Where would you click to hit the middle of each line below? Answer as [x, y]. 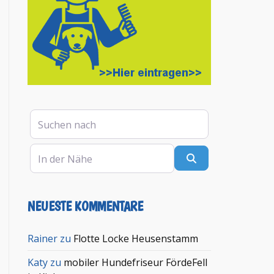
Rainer [43, 238]
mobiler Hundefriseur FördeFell [136, 262]
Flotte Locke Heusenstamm [136, 238]
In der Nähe [57, 150]
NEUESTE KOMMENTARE [86, 206]
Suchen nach [59, 116]
